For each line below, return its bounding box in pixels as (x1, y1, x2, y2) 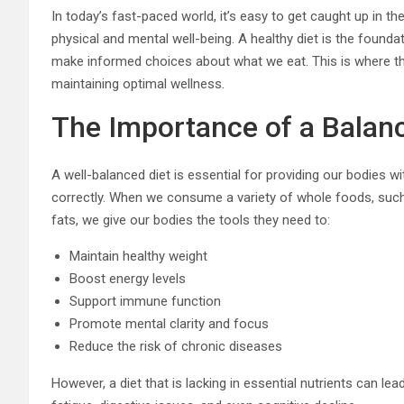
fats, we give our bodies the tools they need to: (51, 211, 330, 228)
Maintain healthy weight (69, 247, 207, 264)
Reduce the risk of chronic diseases (69, 337, 282, 354)
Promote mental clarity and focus (69, 315, 269, 332)
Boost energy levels (69, 270, 186, 287)
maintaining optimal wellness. (51, 75, 225, 92)
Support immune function (69, 292, 221, 309)
